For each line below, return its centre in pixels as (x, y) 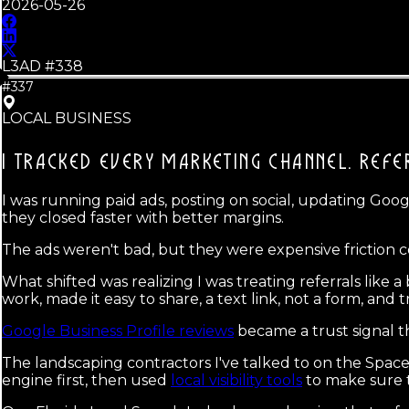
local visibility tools (236, 381)
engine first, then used (86, 381)
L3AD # (28, 67)
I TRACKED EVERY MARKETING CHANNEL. (178, 163)
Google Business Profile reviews (118, 331)
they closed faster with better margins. (143, 218)
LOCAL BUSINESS (67, 119)
